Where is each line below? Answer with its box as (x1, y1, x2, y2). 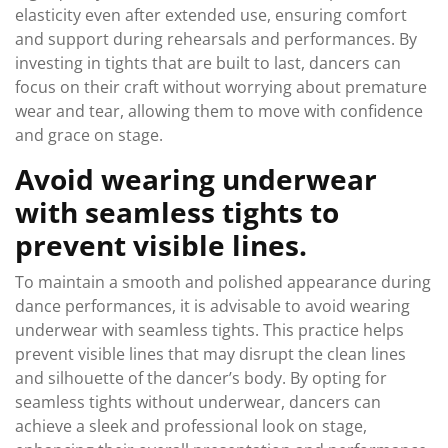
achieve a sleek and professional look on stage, (15, 415, 367, 437)
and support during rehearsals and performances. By (15, 28, 417, 50)
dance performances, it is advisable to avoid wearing (15, 295, 410, 317)
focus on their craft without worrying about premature (15, 76, 427, 98)
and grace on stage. (15, 124, 163, 146)
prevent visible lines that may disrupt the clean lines (15, 343, 406, 365)
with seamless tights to (15, 193, 339, 231)
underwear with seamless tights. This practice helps (15, 319, 404, 341)
